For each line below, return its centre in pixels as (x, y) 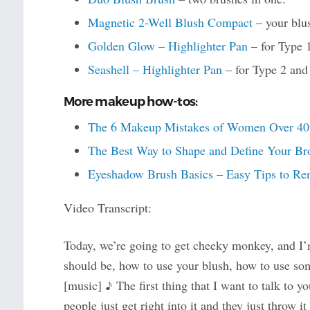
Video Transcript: (107, 208)
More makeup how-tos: (130, 102)
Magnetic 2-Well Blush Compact (170, 22)
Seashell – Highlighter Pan (155, 70)
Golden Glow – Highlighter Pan (167, 46)
